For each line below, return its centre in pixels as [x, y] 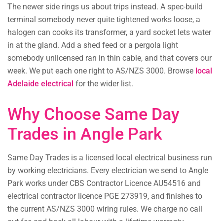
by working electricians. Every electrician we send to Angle [108, 171]
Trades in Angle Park [85, 134]
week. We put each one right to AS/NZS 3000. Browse [101, 71]
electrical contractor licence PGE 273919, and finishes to [105, 196]
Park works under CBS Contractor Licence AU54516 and [104, 184]
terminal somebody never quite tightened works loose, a [104, 20]
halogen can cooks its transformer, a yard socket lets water [109, 33]
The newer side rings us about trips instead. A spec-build [105, 7]
